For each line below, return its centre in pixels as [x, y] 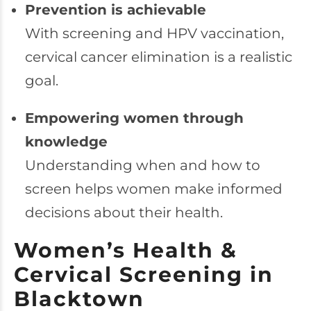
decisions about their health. [124, 212]
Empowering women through [134, 118]
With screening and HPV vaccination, [154, 33]
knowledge [66, 142]
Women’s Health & [126, 250]
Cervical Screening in [144, 275]
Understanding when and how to [142, 165]
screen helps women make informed [153, 189]
